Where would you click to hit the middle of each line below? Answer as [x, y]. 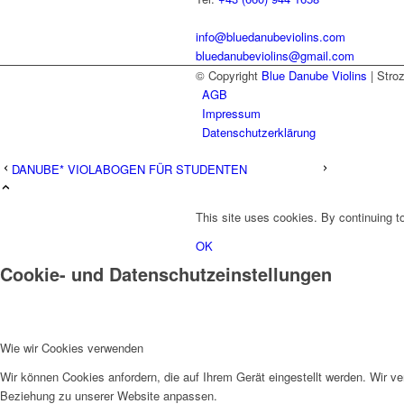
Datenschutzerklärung [259, 133]
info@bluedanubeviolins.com [271, 37]
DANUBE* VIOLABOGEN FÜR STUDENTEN [129, 170]
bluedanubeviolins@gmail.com [275, 56]
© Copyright [229, 76]
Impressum [231, 114]
